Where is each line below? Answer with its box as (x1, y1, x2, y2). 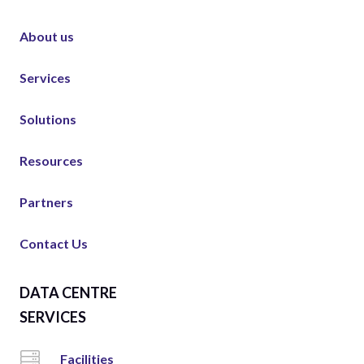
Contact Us (19, 235, 88, 251)
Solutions (19, 110, 76, 127)
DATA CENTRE (19, 283, 117, 301)
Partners (19, 193, 73, 210)
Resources (19, 152, 83, 168)
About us (19, 28, 74, 44)
